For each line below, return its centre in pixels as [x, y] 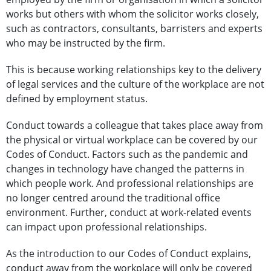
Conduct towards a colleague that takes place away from [135, 126]
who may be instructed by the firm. [86, 43]
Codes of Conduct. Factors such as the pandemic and [127, 155]
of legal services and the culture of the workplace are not [135, 84]
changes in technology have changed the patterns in [125, 169]
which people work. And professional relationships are [130, 184]
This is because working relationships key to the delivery [134, 70]
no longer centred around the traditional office [113, 198]
